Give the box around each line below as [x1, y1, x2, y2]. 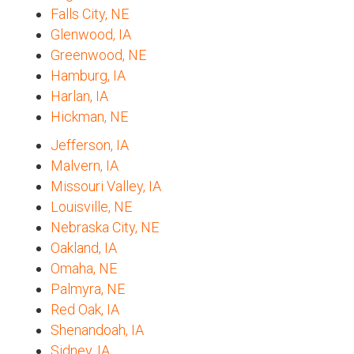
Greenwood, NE [51, 47, 146, 64]
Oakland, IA [51, 239, 117, 257]
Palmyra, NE [51, 281, 125, 298]
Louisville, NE [51, 198, 132, 216]
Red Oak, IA [51, 301, 119, 318]
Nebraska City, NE [51, 219, 159, 236]
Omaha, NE [51, 260, 117, 277]
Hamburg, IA [51, 67, 126, 85]
